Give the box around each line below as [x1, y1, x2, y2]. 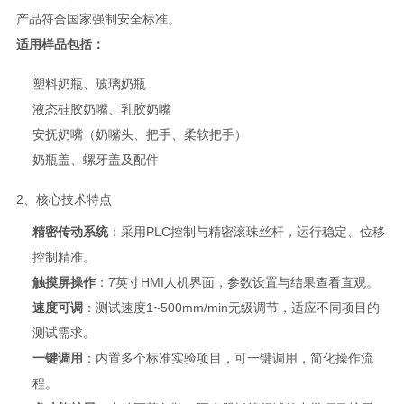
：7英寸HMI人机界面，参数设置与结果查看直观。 [95, 274, 379, 289]
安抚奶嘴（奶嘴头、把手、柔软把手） [32, 126, 247, 142]
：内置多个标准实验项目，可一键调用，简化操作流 [82, 350, 373, 365]
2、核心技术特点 [15, 191, 112, 207]
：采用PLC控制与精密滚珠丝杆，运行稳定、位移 [107, 224, 385, 239]
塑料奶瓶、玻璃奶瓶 [32, 76, 146, 91]
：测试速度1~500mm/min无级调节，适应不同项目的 [82, 299, 380, 315]
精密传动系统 [32, 224, 108, 239]
